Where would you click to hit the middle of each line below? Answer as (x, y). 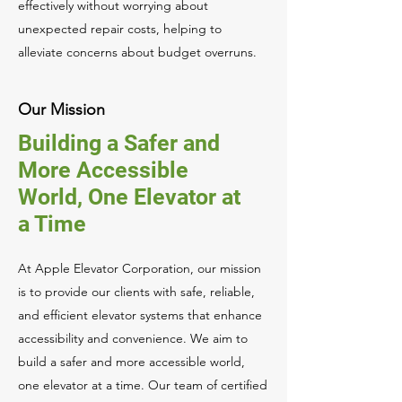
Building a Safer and (119, 143)
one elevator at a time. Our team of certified (143, 385)
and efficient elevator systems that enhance (140, 315)
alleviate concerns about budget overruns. (137, 52)
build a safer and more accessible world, (131, 362)
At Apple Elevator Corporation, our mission (140, 268)
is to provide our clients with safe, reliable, (136, 292)
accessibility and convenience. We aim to (133, 338)
